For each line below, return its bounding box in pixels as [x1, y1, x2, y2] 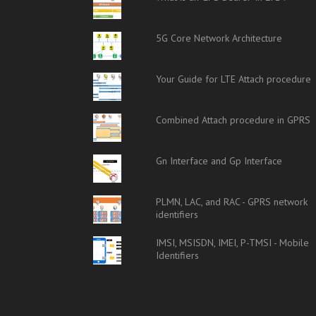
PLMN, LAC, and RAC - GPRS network [156, 195, 308, 208]
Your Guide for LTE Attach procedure [156, 73, 312, 85]
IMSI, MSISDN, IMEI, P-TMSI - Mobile [156, 236, 310, 249]
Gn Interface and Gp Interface [156, 154, 283, 167]
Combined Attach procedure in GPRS [156, 114, 311, 126]
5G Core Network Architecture [156, 32, 283, 44]
